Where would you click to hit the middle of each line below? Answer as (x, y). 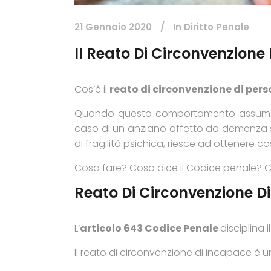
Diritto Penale (217, 27)
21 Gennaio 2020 (113, 27)
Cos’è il (92, 89)
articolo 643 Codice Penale (150, 228)
